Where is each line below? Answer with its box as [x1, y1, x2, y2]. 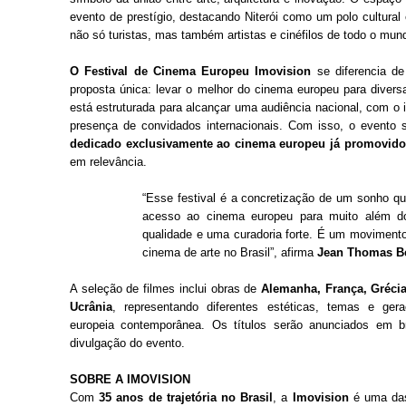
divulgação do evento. [70, 336, 185, 351]
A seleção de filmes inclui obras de [70, 282, 261, 296]
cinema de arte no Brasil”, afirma [142, 246, 317, 260]
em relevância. [70, 155, 147, 169]
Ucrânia [70, 300, 112, 314]
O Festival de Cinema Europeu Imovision [70, 64, 312, 79]
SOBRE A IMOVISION [70, 372, 190, 387]
